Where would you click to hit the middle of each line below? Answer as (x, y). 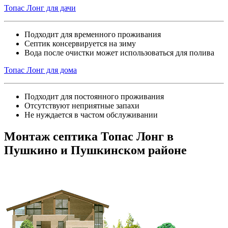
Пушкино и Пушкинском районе (95, 150)
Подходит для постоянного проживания (94, 97)
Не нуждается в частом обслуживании (91, 115)
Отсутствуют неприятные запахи (82, 106)
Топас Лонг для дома (40, 70)
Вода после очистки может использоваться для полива (119, 53)
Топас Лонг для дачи (40, 8)
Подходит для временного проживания (93, 35)
